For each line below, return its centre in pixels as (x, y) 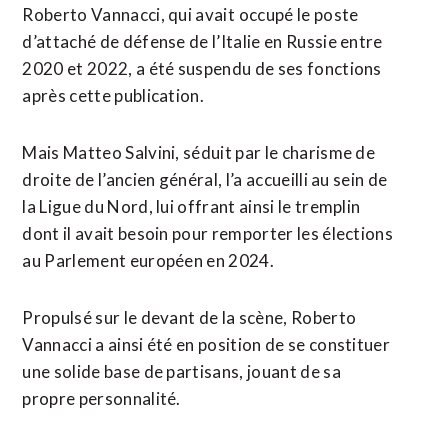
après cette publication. (113, 95)
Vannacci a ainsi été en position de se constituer (206, 344)
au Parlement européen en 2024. (148, 260)
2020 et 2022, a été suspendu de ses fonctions (202, 68)
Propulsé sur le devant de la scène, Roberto (189, 317)
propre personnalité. (101, 398)
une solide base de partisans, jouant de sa (181, 371)
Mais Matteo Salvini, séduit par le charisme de (199, 152)
